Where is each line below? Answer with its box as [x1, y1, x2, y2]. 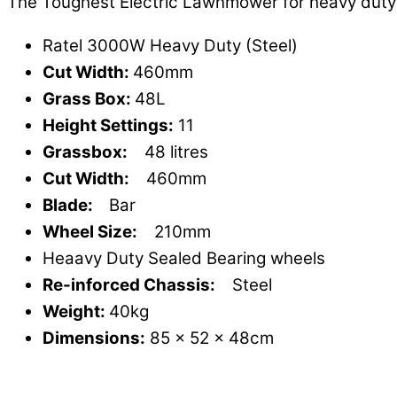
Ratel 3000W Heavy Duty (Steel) [43, 35, 298, 56]
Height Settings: [43, 114, 174, 136]
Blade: [43, 194, 100, 215]
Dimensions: [43, 327, 145, 348]
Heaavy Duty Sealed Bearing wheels [43, 247, 325, 269]
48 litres [131, 141, 208, 162]
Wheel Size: [43, 221, 141, 242]
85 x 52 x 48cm [145, 327, 274, 348]
